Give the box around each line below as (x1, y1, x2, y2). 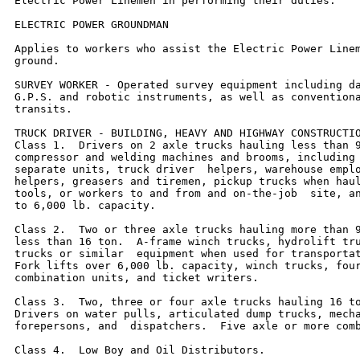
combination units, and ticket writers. (14, 271, 259, 284)
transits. (14, 102, 72, 115)
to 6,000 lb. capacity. (14, 198, 156, 211)
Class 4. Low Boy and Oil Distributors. (14, 343, 265, 356)
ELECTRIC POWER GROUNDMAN (14, 18, 169, 31)
